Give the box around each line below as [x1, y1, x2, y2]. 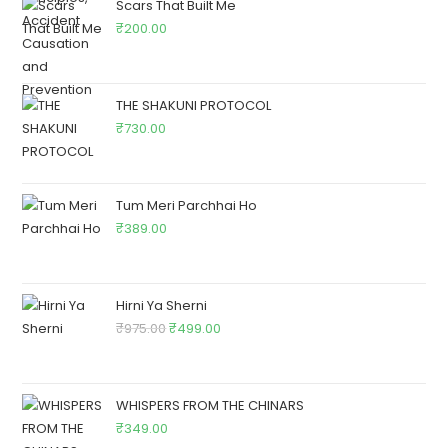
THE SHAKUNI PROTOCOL [116, 95, 272, 115]
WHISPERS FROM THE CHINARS [116, 395, 305, 415]
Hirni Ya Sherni [116, 295, 208, 315]
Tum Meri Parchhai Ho [116, 195, 258, 215]
